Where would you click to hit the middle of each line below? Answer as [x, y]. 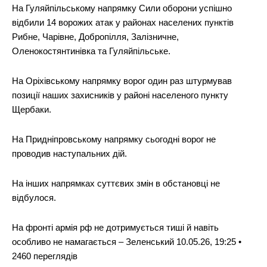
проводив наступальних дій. [69, 153]
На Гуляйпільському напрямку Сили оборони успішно [122, 8]
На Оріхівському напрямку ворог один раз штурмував [122, 80]
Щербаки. [32, 109]
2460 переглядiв [45, 256]
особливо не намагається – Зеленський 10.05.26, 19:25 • [127, 241]
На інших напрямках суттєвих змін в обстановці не [116, 183]
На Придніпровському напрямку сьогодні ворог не [114, 139]
